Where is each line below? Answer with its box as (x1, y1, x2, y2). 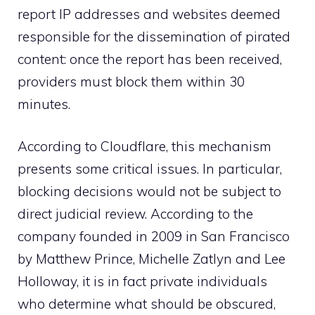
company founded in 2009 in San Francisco (18, 228, 290, 245)
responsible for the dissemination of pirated (18, 27, 290, 45)
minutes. (18, 95, 70, 112)
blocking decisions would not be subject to (18, 183, 281, 200)
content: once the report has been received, (18, 50, 282, 67)
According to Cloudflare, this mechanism (18, 138, 271, 155)
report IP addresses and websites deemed (18, 5, 281, 22)
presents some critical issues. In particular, (18, 160, 282, 178)
